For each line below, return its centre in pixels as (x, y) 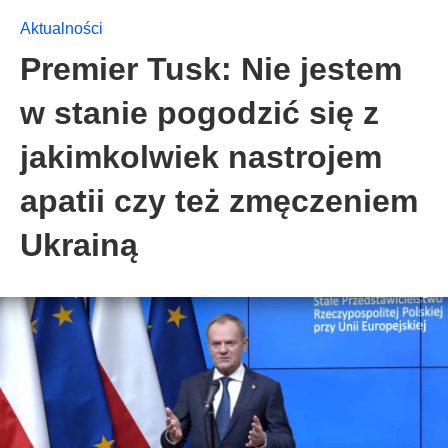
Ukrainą (79, 245)
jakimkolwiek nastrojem (201, 157)
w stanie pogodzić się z (199, 113)
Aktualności (61, 28)
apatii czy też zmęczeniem (219, 201)
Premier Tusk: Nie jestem (211, 69)
